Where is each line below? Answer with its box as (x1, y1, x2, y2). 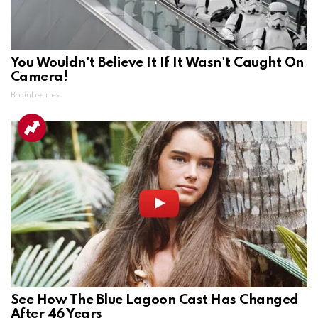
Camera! (11, 70, 68, 84)
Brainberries (11, 90, 60, 99)
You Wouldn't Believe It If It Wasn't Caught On (11, 55, 304, 70)
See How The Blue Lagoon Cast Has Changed (11, 293, 299, 307)
